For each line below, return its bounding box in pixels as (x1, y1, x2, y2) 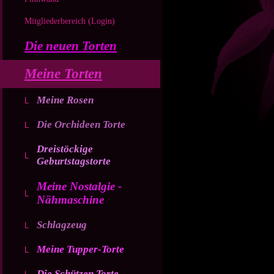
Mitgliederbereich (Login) (24, 17, 115, 26)
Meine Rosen (37, 94, 94, 106)
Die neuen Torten (24, 39, 117, 53)
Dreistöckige (37, 143, 93, 155)
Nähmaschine (37, 193, 104, 206)
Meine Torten (24, 66, 102, 81)
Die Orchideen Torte (37, 119, 125, 130)
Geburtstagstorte (37, 155, 111, 167)
